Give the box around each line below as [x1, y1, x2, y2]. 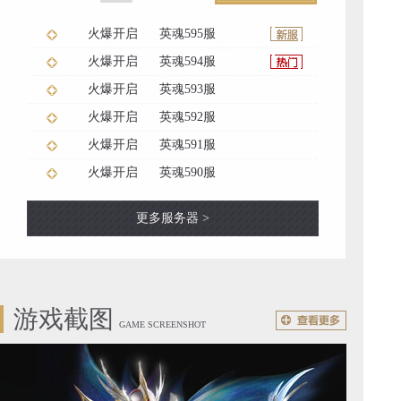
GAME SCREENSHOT [119, 320, 206, 329]
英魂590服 [156, 165, 216, 179]
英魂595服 [156, 26, 216, 40]
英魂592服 [156, 109, 216, 124]
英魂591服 [156, 137, 216, 151]
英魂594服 [156, 54, 216, 68]
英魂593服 [156, 81, 216, 96]
